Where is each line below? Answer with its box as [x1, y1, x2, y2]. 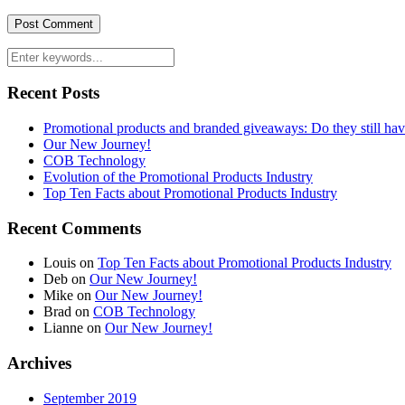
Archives [7, 353, 71, 373]
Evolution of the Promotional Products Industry [43, 168, 313, 184]
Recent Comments [7, 218, 141, 238]
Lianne [43, 320, 83, 336]
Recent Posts [7, 83, 99, 103]
